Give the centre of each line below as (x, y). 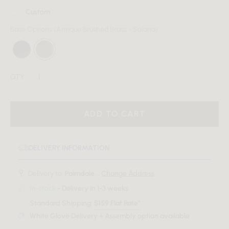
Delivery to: (47, 174)
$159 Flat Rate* (117, 203)
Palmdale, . (83, 174)
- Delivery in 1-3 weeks (92, 189)
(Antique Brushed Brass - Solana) (105, 30)
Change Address (128, 174)
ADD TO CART (114, 114)
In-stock (43, 189)
